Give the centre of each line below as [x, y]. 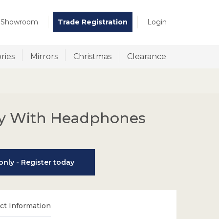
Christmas [92, 56]
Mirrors [44, 56]
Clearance [147, 56]
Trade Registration [93, 22]
